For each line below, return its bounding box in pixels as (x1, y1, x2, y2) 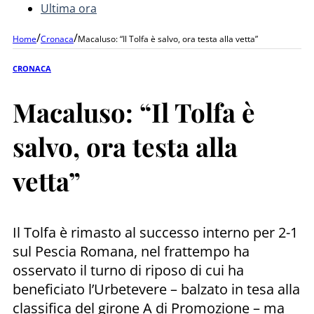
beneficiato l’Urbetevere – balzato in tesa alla (13, 279, 300, 299)
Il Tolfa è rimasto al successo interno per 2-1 (13, 222, 298, 242)
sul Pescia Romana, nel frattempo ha (13, 241, 250, 261)
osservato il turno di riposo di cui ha (13, 260, 244, 280)
